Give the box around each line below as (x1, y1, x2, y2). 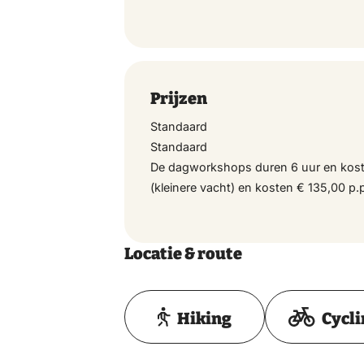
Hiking (176, 308, 232, 328)
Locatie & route (124, 243, 243, 263)
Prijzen (150, 88, 208, 108)
